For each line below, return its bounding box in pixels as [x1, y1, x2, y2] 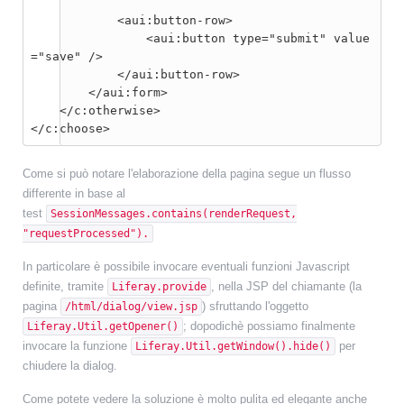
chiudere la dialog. [23, 359, 117, 372]
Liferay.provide [112, 280, 207, 293]
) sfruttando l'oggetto [202, 299, 308, 313]
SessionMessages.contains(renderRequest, [50, 207, 297, 220]
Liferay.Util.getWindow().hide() [135, 340, 331, 353]
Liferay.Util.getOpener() [27, 320, 179, 333]
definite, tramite [23, 280, 107, 293]
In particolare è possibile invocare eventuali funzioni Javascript [23, 260, 350, 273]
